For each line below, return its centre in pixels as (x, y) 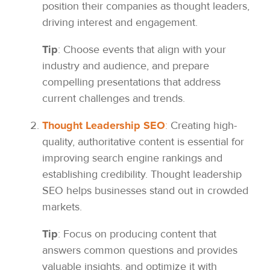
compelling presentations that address (131, 82)
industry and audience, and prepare (126, 66)
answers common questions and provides (140, 250)
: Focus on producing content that (137, 234)
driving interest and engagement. (120, 23)
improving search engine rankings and (132, 158)
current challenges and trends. (114, 99)
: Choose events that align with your (142, 50)
